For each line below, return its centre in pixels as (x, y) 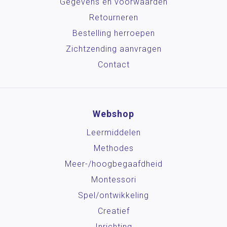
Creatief (113, 211)
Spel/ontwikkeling (113, 195)
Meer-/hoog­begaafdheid (113, 164)
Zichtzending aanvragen (113, 49)
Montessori (113, 179)
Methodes (113, 148)
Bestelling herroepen (113, 33)
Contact (113, 64)
